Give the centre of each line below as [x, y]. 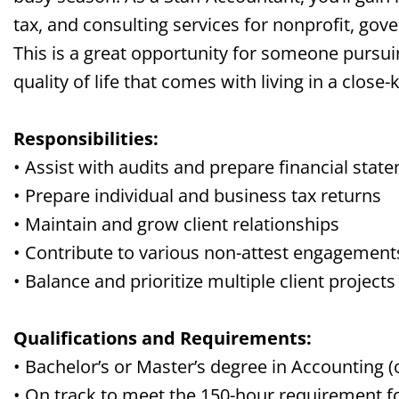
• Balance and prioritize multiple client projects [204, 281]
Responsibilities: [86, 138]
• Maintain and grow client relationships [176, 224]
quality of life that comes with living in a [178, 81]
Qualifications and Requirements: [163, 338]
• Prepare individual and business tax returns [197, 195]
